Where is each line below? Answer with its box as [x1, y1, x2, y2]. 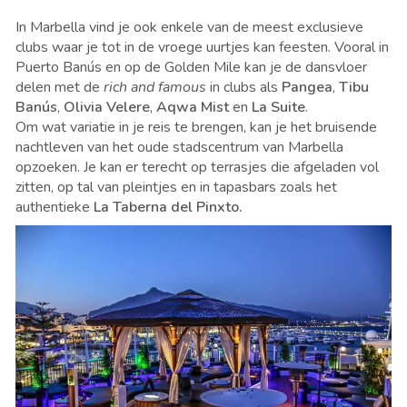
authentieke [15, 197, 94, 218]
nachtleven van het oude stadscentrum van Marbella [15, 137, 343, 158]
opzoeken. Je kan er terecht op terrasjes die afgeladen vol [15, 157, 379, 178]
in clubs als [210, 77, 282, 98]
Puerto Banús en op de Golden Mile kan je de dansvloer [15, 57, 367, 78]
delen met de [15, 77, 104, 98]
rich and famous [104, 77, 210, 98]
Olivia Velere [64, 97, 150, 118]
